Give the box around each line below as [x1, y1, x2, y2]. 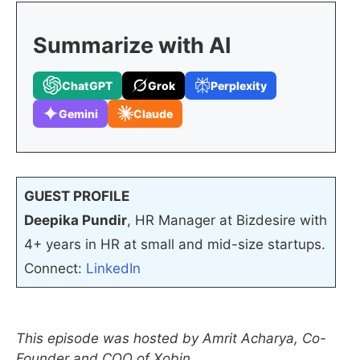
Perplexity [211, 78, 267, 92]
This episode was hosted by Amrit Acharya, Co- [16, 330, 326, 346]
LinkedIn [85, 260, 141, 276]
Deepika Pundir [23, 212, 127, 228]
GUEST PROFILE [23, 188, 129, 204]
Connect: [23, 260, 86, 276]
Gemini [59, 106, 98, 121]
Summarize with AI [33, 31, 231, 59]
